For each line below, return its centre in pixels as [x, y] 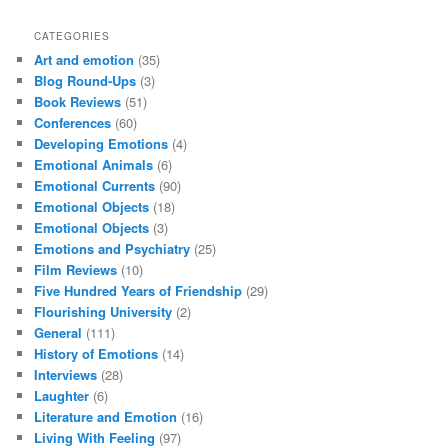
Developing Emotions [101, 143]
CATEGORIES [72, 35]
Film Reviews [76, 269]
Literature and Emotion [106, 416]
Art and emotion [84, 59]
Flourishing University [103, 311]
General [58, 332]
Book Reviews [78, 101]
